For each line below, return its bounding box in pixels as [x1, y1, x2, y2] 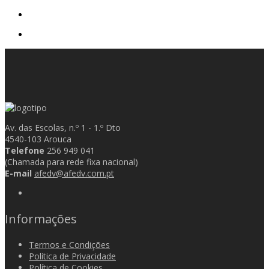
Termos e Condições [29, 238, 110, 250]
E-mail [5, 167, 32, 179]
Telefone [5, 144, 44, 156]
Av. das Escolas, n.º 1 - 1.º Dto [5, 121, 121, 133]
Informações [5, 210, 77, 227]
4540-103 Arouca [5, 133, 71, 145]
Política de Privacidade [29, 250, 116, 262]
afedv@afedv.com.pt [34, 167, 114, 179]
